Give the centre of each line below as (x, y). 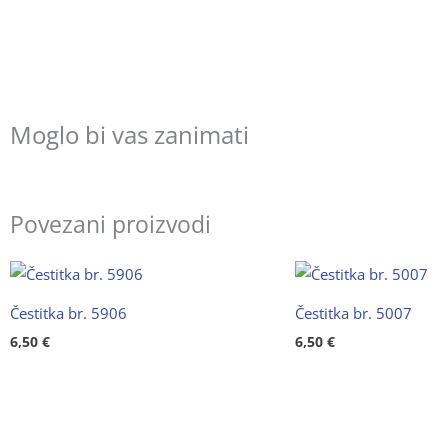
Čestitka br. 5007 (353, 312)
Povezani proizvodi (110, 224)
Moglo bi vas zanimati (129, 134)
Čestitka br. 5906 (68, 312)
